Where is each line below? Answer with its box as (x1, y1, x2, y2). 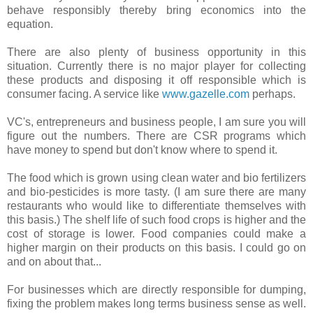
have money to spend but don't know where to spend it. (7, 144, 280, 156)
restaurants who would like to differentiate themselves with (7, 200, 306, 212)
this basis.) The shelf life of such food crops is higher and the (7, 214, 306, 226)
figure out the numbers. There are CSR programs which (7, 130, 306, 143)
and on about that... (7, 256, 101, 268)
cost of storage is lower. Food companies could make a (7, 228, 306, 240)
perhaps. (249, 88, 298, 101)
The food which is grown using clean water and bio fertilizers (7, 172, 306, 184)
